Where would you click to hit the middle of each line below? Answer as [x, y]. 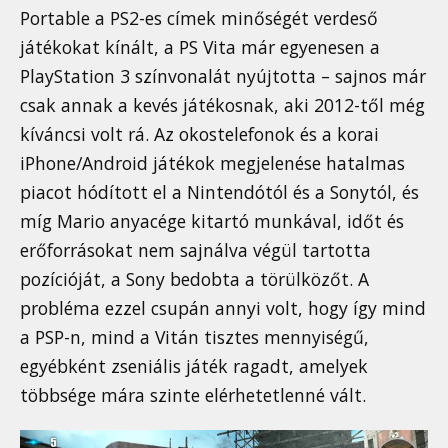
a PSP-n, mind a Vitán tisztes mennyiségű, [194, 337]
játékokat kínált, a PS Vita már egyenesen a [200, 47]
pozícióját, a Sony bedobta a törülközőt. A [194, 279]
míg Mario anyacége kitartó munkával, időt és [212, 221]
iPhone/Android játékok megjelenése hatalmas [212, 163]
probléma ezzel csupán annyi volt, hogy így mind [223, 308]
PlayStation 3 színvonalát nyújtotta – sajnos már [223, 76]
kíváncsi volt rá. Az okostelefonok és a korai [199, 134]
